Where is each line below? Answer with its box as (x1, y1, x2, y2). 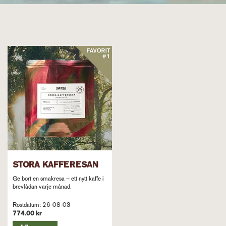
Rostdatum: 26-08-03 (13, 201, 71, 208)
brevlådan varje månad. (13, 183, 72, 190)
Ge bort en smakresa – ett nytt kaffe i (13, 175, 104, 182)
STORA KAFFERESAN (13, 159, 98, 170)
